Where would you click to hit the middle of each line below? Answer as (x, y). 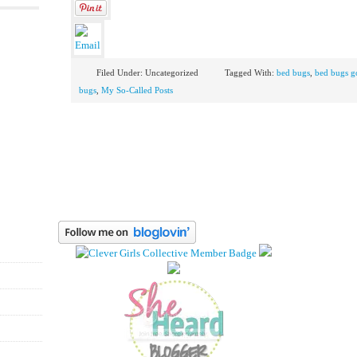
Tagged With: (251, 73)
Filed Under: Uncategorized (147, 73)
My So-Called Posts (137, 90)
